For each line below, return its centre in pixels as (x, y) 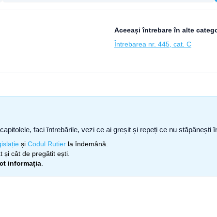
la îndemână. (87, 144)
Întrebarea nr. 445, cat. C (153, 44)
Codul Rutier (47, 144)
